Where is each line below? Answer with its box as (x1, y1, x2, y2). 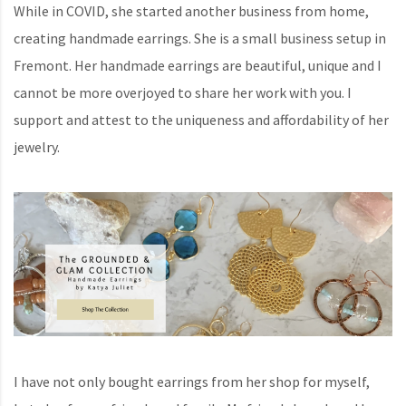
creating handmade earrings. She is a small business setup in (14, 28, 386, 47)
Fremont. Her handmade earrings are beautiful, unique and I (14, 55, 382, 74)
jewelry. (14, 137, 60, 156)
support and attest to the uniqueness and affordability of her (14, 110, 389, 129)
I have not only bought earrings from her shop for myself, (14, 372, 370, 391)
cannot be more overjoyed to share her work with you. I (14, 82, 352, 101)
